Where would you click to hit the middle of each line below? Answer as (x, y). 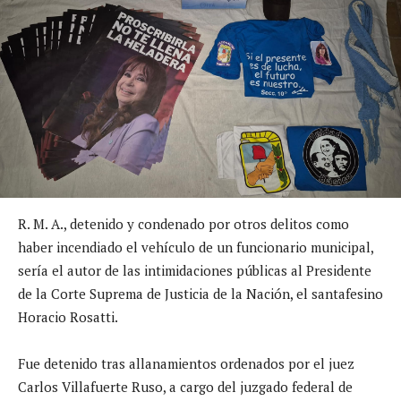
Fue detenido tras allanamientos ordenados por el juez (186, 363)
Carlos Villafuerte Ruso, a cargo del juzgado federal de (185, 386)
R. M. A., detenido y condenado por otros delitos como (183, 223)
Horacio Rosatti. (68, 316)
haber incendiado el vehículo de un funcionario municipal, (196, 247)
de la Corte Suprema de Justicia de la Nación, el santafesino (200, 293)
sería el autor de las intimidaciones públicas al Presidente (195, 270)
